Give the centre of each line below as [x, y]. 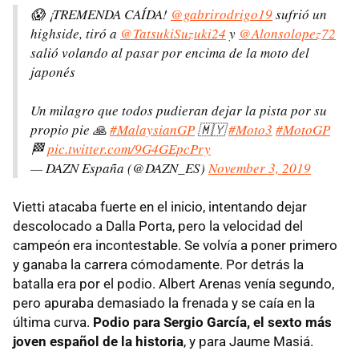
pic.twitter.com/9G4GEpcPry [129, 148]
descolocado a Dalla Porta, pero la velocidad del [158, 226]
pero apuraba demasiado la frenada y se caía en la [164, 303]
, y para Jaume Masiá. [248, 341]
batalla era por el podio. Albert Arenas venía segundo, [173, 283]
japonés [53, 71]
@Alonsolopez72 [287, 33]
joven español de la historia [98, 341]
